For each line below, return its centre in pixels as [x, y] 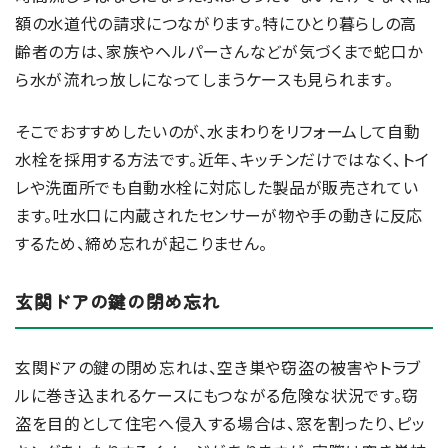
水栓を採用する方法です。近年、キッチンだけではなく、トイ [222, 159]
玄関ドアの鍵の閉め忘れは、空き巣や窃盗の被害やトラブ [218, 366]
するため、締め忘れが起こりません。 [142, 243]
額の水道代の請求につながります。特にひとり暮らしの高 [216, 23]
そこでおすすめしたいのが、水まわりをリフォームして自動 [218, 131]
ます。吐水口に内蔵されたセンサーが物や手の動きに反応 [219, 215]
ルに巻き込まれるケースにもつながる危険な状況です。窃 [217, 394]
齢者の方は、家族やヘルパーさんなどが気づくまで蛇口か [219, 51]
